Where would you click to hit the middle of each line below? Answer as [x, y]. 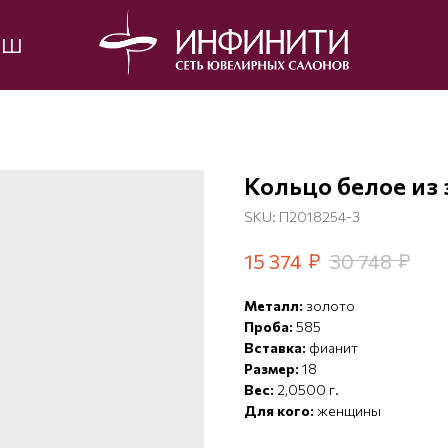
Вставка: [276, 348]
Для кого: [280, 411]
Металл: [275, 306]
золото [330, 306]
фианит [333, 348]
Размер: [273, 369]
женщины [349, 411]
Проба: [270, 327]
